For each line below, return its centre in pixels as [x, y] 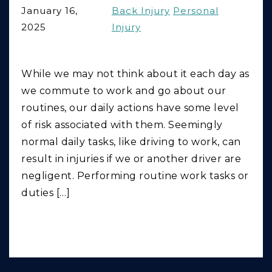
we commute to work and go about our [124, 91]
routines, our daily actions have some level [130, 108]
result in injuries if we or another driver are [131, 159]
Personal [195, 11]
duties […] [46, 193]
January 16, [49, 11]
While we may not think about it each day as [135, 74]
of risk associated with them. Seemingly [122, 125]
